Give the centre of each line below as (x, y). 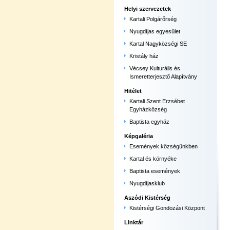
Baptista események (155, 171)
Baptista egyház (149, 122)
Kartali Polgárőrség (153, 19)
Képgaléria (139, 136)
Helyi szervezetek (148, 9)
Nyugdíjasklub (147, 183)
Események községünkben (164, 146)
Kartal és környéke (153, 159)
